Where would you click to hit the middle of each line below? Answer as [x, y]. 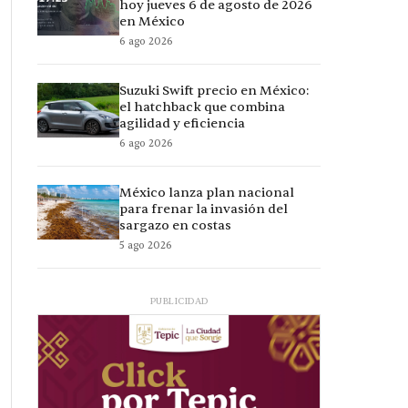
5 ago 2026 [146, 246]
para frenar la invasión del [204, 209]
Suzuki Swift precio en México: [214, 91]
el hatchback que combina [202, 107]
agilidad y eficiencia [182, 124]
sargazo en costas [175, 226]
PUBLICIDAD [179, 301]
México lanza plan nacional [207, 193]
